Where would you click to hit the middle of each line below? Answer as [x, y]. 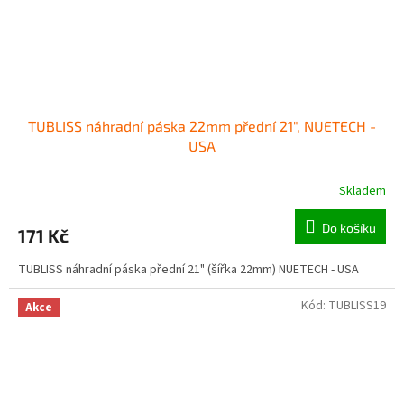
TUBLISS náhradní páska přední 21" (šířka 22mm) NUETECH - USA [188, 269]
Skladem [363, 191]
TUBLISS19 [357, 305]
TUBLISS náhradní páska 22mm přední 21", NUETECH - [202, 125]
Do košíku [349, 227]
